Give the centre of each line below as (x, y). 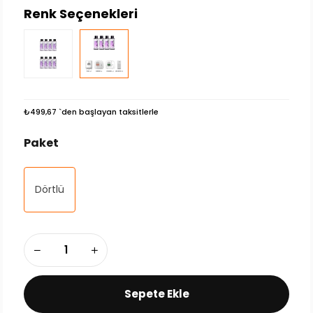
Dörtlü (50, 189)
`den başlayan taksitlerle (109, 111)
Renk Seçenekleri (81, 13)
